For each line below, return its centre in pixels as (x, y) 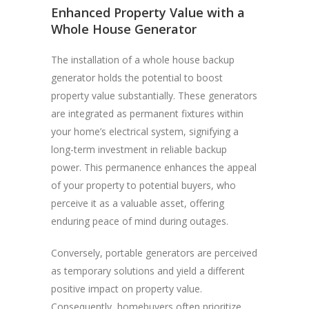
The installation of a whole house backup (143, 60)
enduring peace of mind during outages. (141, 221)
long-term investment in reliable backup (139, 150)
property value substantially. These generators (154, 96)
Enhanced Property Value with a (148, 13)
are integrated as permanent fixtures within (147, 114)
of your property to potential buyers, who (143, 186)
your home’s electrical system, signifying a (145, 132)
